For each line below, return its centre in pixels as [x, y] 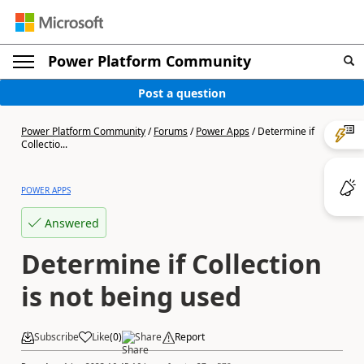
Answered [72, 223]
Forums [171, 131]
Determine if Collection [171, 264]
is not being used [131, 296]
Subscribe [56, 337]
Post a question [182, 93]
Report [190, 337]
